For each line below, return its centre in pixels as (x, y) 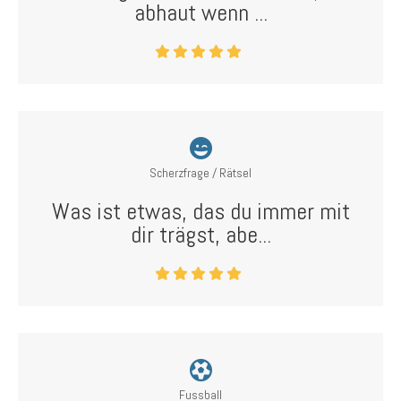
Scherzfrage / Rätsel (200, 173)
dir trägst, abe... (200, 235)
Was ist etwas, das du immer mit (200, 212)
